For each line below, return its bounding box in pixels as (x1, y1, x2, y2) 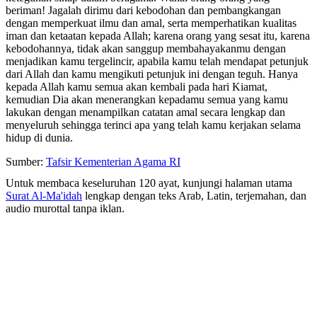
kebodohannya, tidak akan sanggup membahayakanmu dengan (6, 42, 286, 54)
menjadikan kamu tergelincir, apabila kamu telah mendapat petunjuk (6, 54, 309, 67)
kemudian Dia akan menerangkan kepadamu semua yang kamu (6, 93, 288, 105)
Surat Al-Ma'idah (6, 189, 82, 202)
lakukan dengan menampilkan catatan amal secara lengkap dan (6, 105, 285, 118)
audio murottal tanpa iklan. (6, 202, 125, 214)
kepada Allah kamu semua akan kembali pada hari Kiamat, (6, 80, 267, 93)
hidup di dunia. (6, 131, 73, 144)
